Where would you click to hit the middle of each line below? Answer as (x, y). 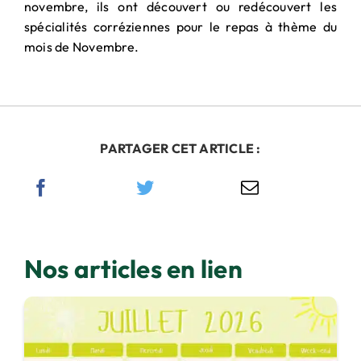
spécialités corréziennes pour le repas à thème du (180, 26)
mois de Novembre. (81, 46)
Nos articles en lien (133, 268)
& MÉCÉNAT (174, 26)
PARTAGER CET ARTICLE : (180, 148)
